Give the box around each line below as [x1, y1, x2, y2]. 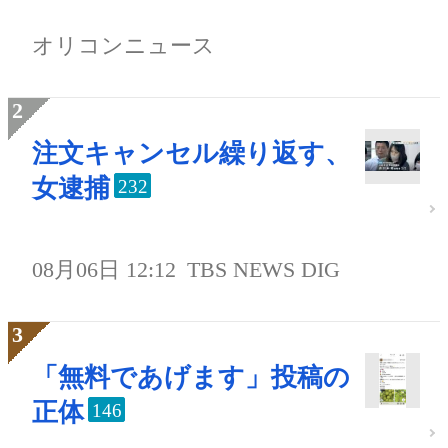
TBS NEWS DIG [187, 257, 341, 283]
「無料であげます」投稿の [32, 363, 350, 393]
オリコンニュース [32, 33, 215, 59]
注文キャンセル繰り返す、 [32, 139, 351, 169]
